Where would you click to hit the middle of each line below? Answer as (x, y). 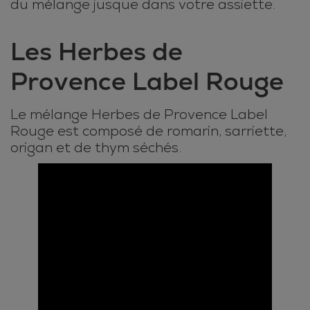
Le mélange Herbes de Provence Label (139, 115)
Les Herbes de (97, 52)
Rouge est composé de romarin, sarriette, (148, 131)
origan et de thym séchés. (96, 148)
